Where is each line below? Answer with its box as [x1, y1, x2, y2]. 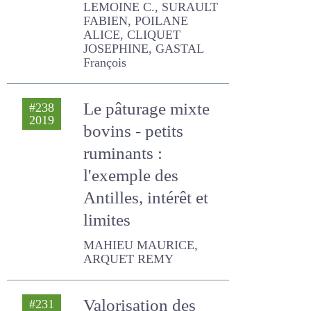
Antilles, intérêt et [83, 209, 208, 232]
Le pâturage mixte [83, 120, 213, 143]
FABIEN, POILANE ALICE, [83, 49, 201, 66]
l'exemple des [83, 187, 180, 210]
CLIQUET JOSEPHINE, [83, 63, 189, 80]
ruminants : [83, 165, 167, 187]
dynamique [83, 7, 165, 30]
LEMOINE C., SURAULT [83, 35, 193, 52]
